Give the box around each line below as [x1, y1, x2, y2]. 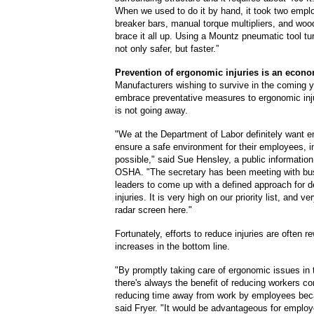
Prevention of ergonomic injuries [115, 67, 259, 78]
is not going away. [115, 105, 188, 116]
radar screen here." [115, 205, 192, 215]
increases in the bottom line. [115, 241, 230, 252]
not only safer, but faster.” [115, 43, 221, 54]
